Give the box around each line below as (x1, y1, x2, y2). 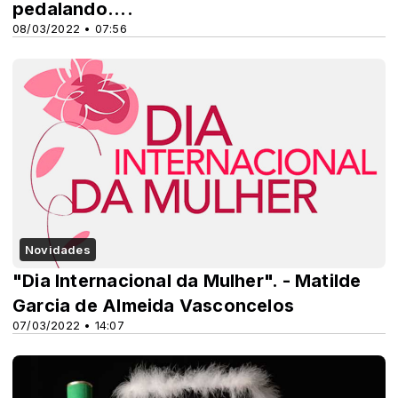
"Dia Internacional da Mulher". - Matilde (12, 270, 362, 291)
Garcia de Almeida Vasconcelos (12, 295, 295, 316)
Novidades (25, 243, 91, 257)
